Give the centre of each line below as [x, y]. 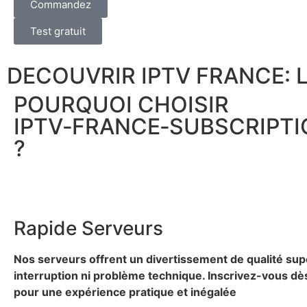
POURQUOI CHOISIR [121, 104]
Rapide [45, 228]
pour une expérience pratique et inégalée [125, 292]
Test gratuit [58, 31]
